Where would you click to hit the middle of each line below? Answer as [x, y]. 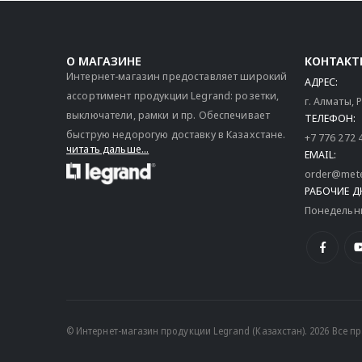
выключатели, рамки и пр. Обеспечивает [168, 115]
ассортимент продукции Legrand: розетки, [173, 96]
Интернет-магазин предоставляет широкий [177, 76]
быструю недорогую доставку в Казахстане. [176, 135]
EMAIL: [321, 155]
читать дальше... [108, 149]
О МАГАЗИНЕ [104, 61]
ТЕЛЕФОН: [330, 118]
